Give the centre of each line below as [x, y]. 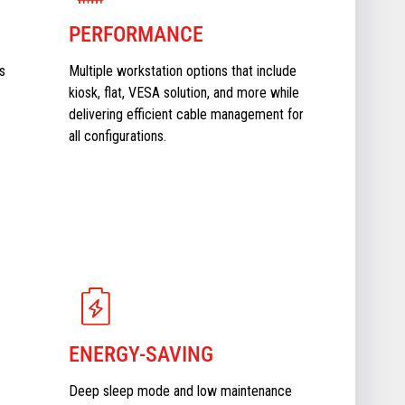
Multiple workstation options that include [183, 71]
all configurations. [118, 136]
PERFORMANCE [136, 34]
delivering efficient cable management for [186, 114]
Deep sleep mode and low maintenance [180, 391]
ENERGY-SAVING [141, 354]
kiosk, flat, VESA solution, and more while [184, 92]
